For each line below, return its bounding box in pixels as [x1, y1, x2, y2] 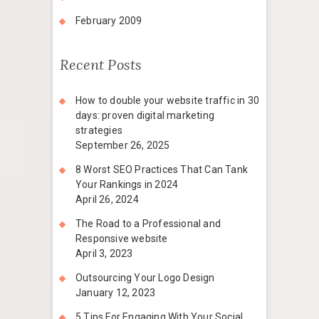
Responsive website [75, 233, 168, 245]
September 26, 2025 [75, 140, 170, 152]
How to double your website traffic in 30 [75, 95, 259, 107]
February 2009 [75, 15, 142, 27]
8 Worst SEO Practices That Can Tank [75, 164, 248, 176]
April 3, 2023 [75, 248, 133, 260]
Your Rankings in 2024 [75, 179, 179, 191]
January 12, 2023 [75, 287, 156, 299]
